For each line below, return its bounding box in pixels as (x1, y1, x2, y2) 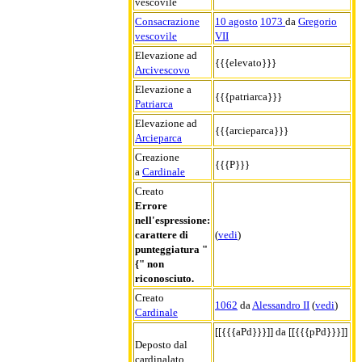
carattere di (135, 228, 188, 241)
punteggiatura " (135, 242, 208, 255)
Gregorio (298, 15, 337, 27)
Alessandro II (252, 298, 309, 311)
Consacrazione (135, 15, 200, 27)
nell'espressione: (135, 213, 210, 226)
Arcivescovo (135, 63, 190, 76)
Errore (135, 199, 167, 212)
